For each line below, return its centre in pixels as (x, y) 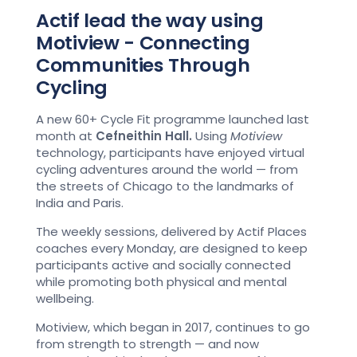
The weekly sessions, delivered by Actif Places (171, 231)
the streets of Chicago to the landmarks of (165, 186)
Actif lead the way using (150, 20)
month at (66, 136)
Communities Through (143, 65)
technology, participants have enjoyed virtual (170, 153)
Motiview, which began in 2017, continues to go (173, 327)
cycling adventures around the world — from (167, 169)
